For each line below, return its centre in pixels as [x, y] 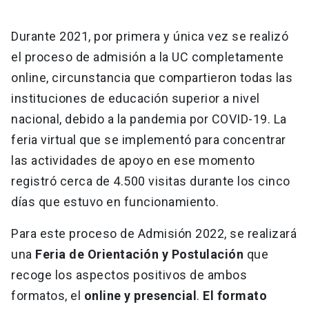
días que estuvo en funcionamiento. [115, 202]
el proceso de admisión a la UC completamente [147, 57]
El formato [235, 296]
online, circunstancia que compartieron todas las [152, 78]
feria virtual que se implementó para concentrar [149, 140]
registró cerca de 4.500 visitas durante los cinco [151, 181]
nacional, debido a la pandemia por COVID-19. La [149, 119]
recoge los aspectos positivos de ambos [129, 275]
